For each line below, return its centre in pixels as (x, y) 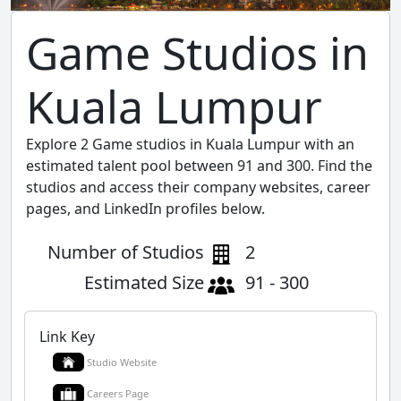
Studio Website (122, 362)
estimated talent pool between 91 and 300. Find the (199, 165)
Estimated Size (144, 282)
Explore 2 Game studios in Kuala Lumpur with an (190, 144)
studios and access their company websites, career (198, 187)
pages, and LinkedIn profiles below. (145, 208)
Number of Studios (126, 252)
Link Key (67, 336)
